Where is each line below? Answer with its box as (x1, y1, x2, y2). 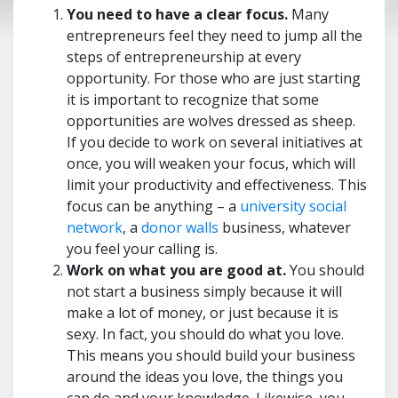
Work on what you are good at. (67, 260, 290, 280)
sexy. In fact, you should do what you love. (67, 324, 344, 344)
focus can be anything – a (67, 196, 240, 216)
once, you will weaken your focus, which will (67, 154, 355, 173)
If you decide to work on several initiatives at (67, 132, 362, 152)
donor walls (141, 218, 219, 237)
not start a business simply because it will (67, 282, 342, 301)
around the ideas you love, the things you (67, 367, 343, 386)
